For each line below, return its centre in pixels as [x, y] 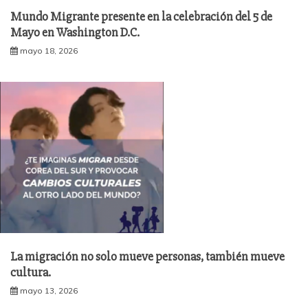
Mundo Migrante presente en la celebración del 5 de [141, 16]
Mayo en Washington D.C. [75, 32]
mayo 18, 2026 [49, 50]
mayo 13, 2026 [49, 290]
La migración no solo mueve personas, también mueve [147, 256]
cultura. [31, 272]
